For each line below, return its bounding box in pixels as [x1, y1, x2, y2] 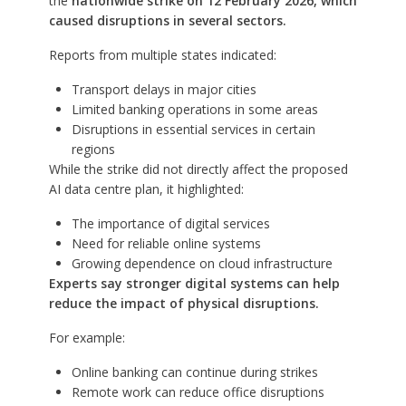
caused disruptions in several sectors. [48, 12, 286, 30]
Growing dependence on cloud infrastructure [71, 255, 333, 273]
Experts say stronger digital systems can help [48, 275, 340, 293]
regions [71, 140, 115, 159]
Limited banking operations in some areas [71, 101, 318, 119]
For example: [48, 329, 125, 347]
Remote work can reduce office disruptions [71, 383, 324, 401]
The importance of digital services [71, 215, 270, 233]
